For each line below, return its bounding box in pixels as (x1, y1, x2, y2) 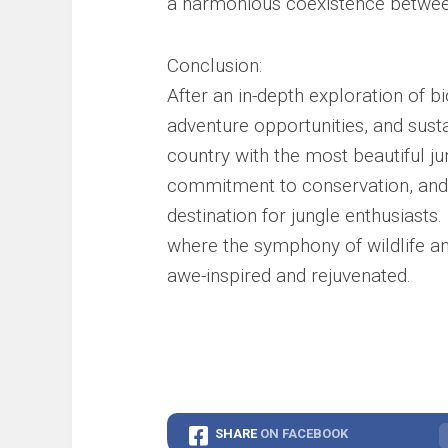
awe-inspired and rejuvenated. (167, 264, 411, 287)
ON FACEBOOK (260, 426, 348, 441)
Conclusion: (167, 54, 262, 77)
